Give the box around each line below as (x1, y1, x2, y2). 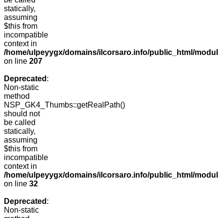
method (4, 92, 30, 101)
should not (4, 109, 40, 118)
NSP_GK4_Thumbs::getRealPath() (4, 101, 125, 109)
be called (4, 118, 36, 127)
